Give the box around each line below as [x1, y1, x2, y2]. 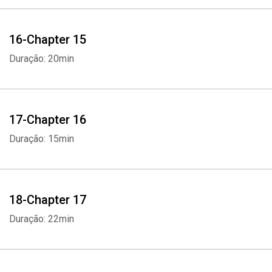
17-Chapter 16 [9, 112, 86, 127]
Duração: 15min [9, 133, 74, 144]
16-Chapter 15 [9, 32, 86, 47]
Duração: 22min [9, 213, 74, 225]
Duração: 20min [9, 53, 74, 64]
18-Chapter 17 [9, 192, 86, 207]
